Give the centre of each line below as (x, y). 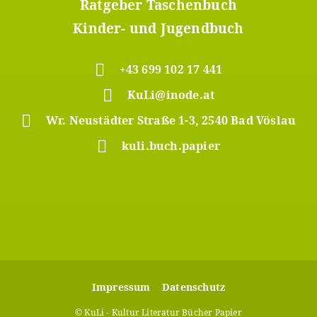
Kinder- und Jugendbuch (158, 28)
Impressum (121, 287)
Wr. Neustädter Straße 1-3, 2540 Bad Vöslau (171, 120)
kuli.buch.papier (171, 146)
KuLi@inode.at (171, 95)
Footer (34, 289)
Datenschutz (194, 287)
